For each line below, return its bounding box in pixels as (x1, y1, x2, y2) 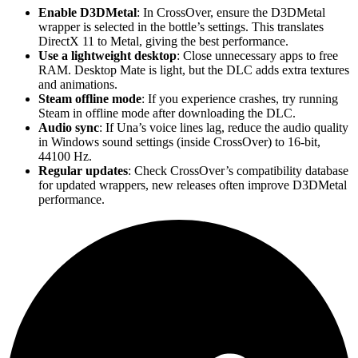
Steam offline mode (38, 91, 141, 105)
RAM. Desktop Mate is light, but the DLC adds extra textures (38, 62, 349, 77)
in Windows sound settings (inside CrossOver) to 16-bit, (38, 134, 320, 149)
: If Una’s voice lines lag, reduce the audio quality (99, 120, 348, 134)
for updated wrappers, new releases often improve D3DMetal (38, 177, 347, 192)
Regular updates (38, 163, 128, 177)
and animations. (38, 77, 117, 91)
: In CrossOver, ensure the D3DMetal (137, 5, 325, 19)
